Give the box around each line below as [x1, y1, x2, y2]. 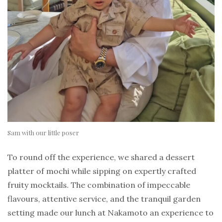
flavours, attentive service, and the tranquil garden [7, 193, 201, 204]
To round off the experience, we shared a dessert [7, 152, 195, 162]
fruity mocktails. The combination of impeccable [7, 179, 190, 190]
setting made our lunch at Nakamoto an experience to [7, 207, 214, 218]
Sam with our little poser [7, 128, 79, 137]
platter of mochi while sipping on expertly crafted [7, 166, 196, 176]
